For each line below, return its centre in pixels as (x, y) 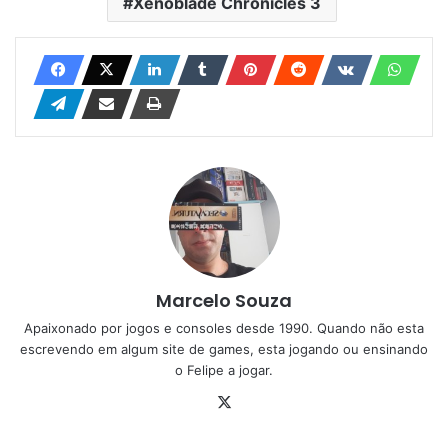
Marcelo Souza (224, 300)
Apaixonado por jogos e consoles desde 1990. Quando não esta (224, 327)
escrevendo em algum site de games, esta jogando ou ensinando (224, 348)
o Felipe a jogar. (224, 369)
